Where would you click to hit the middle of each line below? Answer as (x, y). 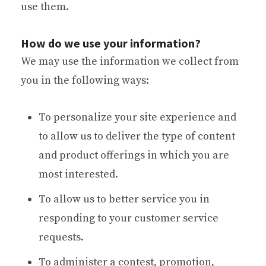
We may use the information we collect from (130, 61)
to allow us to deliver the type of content (137, 136)
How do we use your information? (111, 43)
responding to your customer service (129, 218)
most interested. (78, 174)
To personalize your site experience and (137, 117)
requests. (61, 237)
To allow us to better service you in (124, 199)
